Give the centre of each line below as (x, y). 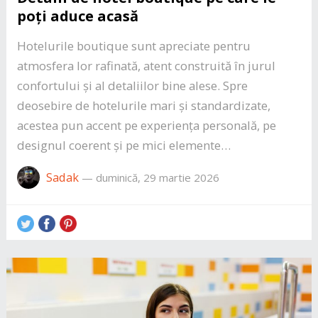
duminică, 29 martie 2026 (157, 177)
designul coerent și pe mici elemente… (124, 145)
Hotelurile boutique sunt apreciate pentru (133, 45)
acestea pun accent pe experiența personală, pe (146, 125)
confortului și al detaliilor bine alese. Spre (132, 85)
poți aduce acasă (77, 16)
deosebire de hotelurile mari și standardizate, (143, 105)
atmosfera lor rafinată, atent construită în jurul (146, 65)
